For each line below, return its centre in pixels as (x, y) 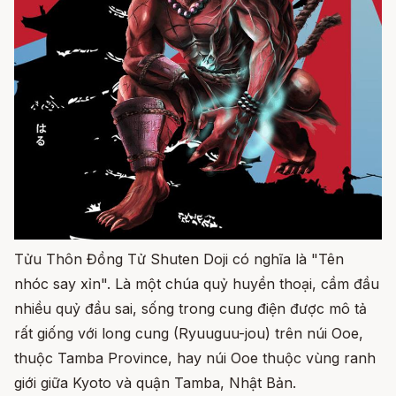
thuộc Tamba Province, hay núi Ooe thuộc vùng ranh (195, 358)
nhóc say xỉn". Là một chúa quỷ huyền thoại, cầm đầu (197, 284)
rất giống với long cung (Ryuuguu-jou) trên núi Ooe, (189, 333)
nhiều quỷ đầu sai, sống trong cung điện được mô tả (190, 308)
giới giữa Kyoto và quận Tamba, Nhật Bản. (155, 383)
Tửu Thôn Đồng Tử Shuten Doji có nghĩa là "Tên (179, 259)
